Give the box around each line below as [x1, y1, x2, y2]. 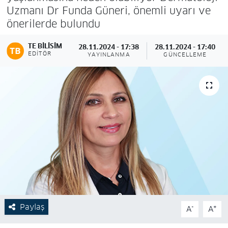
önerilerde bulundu [6, 17, 100, 31]
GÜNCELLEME [163, 51, 207, 59]
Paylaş [19, 202, 44, 212]
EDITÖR [28, 50, 51, 57]
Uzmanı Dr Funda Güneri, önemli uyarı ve [6, 4, 211, 17]
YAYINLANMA [87, 51, 130, 59]
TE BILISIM [28, 41, 63, 50]
